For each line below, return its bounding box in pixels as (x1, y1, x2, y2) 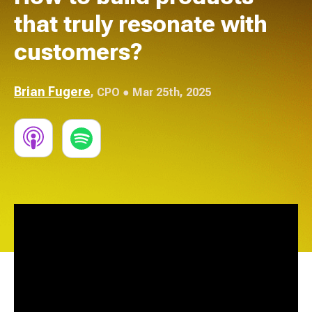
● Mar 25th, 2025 (120, 86, 211, 99)
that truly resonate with (14, 10, 267, 38)
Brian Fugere (14, 84, 91, 99)
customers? (14, 38, 143, 65)
